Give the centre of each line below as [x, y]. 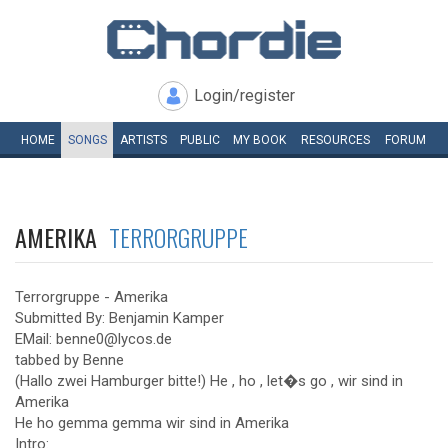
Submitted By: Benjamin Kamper [119, 318]
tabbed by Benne [69, 360]
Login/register [244, 95]
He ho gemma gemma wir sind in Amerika [152, 423]
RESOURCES [335, 140]
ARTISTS [143, 140]
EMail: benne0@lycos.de [93, 339]
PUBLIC [199, 140]
